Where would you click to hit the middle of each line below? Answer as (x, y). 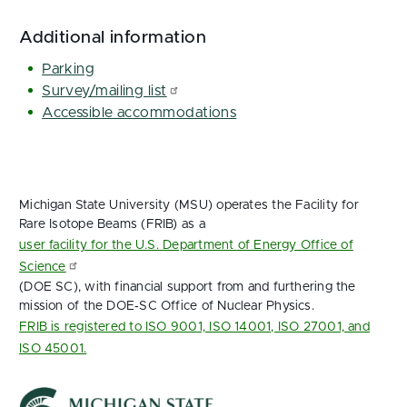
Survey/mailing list (104, 91)
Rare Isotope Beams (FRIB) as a (112, 224)
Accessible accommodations (139, 113)
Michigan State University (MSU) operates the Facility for (189, 205)
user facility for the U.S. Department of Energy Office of (186, 245)
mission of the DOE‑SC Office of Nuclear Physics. (167, 306)
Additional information (113, 38)
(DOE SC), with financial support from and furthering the (188, 287)
